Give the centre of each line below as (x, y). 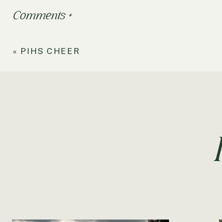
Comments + (42, 15)
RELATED (34, 214)
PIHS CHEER (50, 51)
